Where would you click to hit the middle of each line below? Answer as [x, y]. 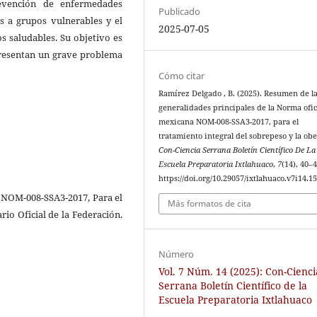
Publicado [180, 11]
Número [177, 254]
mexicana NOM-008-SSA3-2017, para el [229, 122]
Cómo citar [182, 76]
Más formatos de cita [210, 203]
